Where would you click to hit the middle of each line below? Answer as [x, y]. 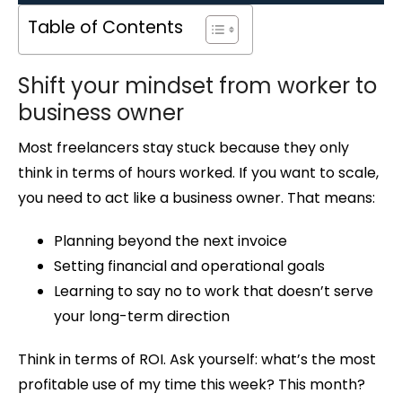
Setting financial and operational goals [189, 267]
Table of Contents [105, 28]
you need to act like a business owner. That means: [197, 198]
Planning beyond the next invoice [170, 241]
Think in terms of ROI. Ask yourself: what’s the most [197, 360]
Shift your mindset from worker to [197, 86]
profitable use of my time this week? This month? [192, 385]
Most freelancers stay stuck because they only [184, 148]
